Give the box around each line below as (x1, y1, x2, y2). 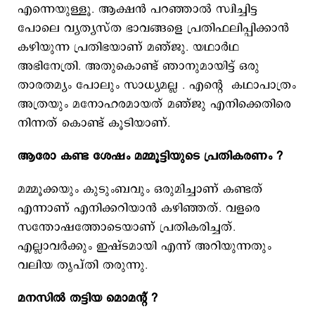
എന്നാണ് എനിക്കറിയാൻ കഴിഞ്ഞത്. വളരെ (18, 200, 260, 217)
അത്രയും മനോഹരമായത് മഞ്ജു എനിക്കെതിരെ (18, 96, 291, 112)
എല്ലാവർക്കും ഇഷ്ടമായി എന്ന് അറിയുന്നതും (18, 238, 271, 255)
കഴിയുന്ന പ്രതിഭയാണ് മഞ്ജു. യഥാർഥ (18, 39, 239, 56)
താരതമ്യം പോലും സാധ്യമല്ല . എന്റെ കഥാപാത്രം (18, 77, 296, 94)
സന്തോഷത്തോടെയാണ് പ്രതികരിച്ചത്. (18, 219, 236, 236)
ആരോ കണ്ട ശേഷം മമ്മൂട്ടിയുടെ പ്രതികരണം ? (18, 148, 283, 165)
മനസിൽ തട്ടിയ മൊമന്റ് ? (18, 290, 157, 307)
